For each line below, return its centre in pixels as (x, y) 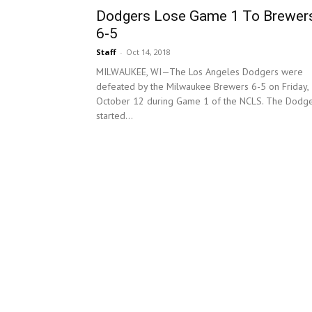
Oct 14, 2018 (148, 52)
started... (115, 116)
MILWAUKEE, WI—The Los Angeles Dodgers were (200, 72)
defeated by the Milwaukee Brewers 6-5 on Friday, (202, 87)
